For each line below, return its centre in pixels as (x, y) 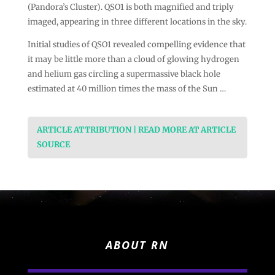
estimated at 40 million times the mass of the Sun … (126, 88)
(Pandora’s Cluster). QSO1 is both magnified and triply (130, 7)
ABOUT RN (137, 245)
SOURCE (53, 144)
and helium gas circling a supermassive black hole (124, 74)
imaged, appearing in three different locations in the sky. (137, 21)
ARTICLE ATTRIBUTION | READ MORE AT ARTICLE (136, 130)
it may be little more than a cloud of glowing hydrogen (133, 59)
